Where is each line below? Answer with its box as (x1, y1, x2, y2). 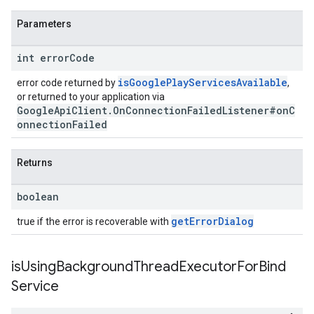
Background (56, 258, 133, 275)
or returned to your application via (17, 91, 165, 102)
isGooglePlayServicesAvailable (118, 76, 287, 89)
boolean (17, 190, 59, 203)
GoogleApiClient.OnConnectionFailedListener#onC (17, 104, 295, 117)
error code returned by (17, 77, 118, 88)
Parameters (17, 18, 71, 29)
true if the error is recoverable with (17, 216, 171, 227)
